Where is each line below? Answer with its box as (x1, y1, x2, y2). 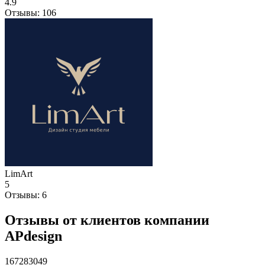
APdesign (5, 228, 62, 244)
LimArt (5, 168, 33, 179)
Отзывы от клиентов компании (5, 212, 209, 228)
